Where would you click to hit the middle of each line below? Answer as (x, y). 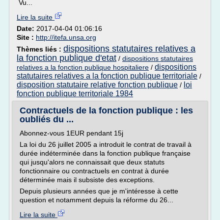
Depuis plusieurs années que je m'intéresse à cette (99, 191)
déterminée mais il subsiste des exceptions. (87, 180)
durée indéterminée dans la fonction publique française (105, 153)
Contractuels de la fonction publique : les (106, 110)
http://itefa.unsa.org (66, 37)
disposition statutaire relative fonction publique (97, 85)
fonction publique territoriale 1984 (75, 94)
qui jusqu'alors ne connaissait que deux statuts (92, 162)
